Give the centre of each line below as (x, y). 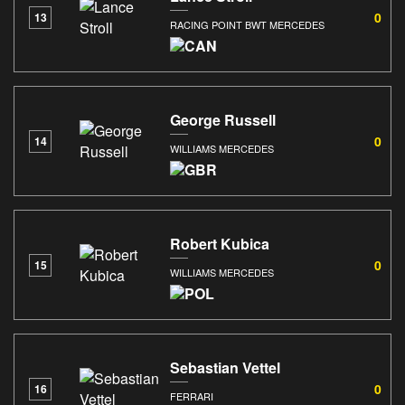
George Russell (222, 119)
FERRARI (191, 396)
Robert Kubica (219, 243)
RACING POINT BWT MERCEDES (247, 24)
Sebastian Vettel (225, 367)
